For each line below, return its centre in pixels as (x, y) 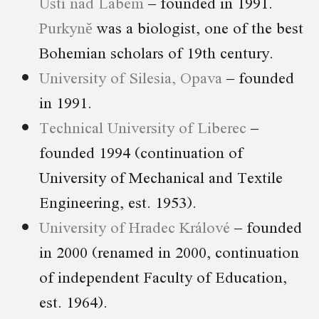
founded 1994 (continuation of (141, 152)
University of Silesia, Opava (131, 77)
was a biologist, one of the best (198, 27)
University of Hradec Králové (135, 226)
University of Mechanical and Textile (161, 177)
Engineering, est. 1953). (118, 202)
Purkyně (66, 27)
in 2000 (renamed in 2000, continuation (169, 251)
